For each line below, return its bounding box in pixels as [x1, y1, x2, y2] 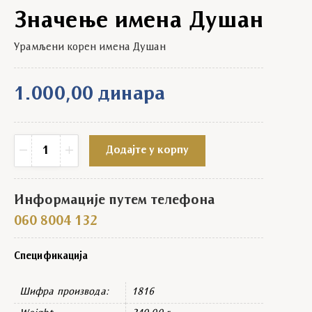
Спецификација [14, 251, 88, 263]
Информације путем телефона [14, 194, 214, 208]
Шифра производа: [19, 287, 109, 298]
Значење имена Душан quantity [15, 137, 171, 149]
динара [98, 84, 165, 104]
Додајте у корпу [105, 144, 189, 156]
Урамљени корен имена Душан [14, 41, 166, 53]
